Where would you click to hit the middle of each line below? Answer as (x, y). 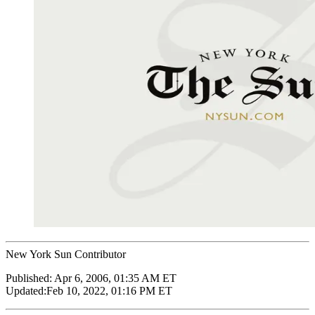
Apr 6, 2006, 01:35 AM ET (115, 278)
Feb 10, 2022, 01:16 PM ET (109, 290)
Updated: (26, 290)
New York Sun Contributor (66, 254)
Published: (30, 278)
